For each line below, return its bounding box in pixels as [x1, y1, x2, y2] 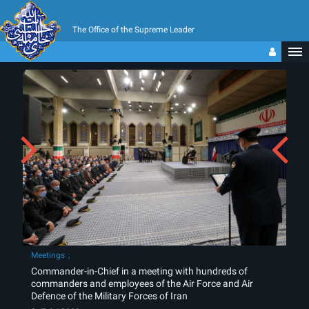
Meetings [31, 250, 65, 261]
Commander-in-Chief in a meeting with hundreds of [31, 266, 248, 277]
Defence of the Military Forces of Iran [31, 290, 188, 302]
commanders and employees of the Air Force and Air [31, 278, 253, 290]
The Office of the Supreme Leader [72, 25, 195, 34]
